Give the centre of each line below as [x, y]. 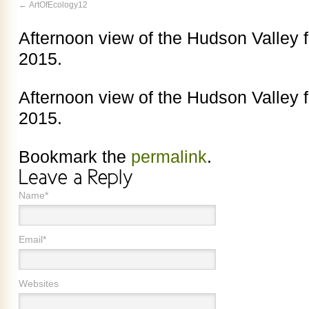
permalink [169, 157]
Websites [39, 283]
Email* [32, 239]
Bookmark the [75, 157]
